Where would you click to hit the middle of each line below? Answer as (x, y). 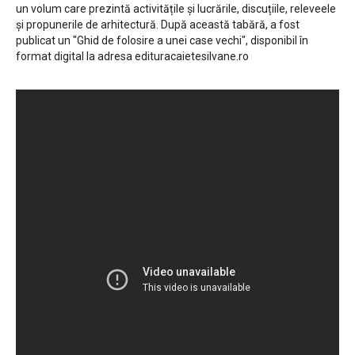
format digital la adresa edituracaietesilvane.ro (132, 57)
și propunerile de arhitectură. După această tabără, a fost (158, 25)
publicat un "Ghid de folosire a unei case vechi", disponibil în (162, 41)
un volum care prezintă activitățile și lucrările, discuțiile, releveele (176, 9)
